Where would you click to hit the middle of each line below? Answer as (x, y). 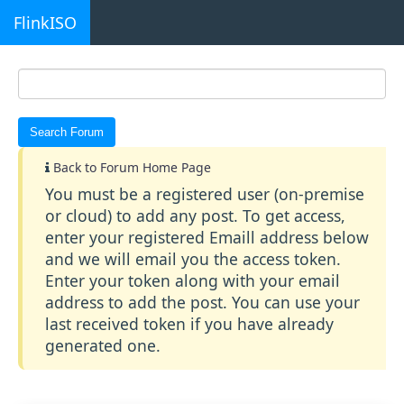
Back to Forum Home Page (132, 167)
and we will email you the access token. (193, 259)
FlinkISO (45, 23)
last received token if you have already (189, 324)
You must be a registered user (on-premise (205, 194)
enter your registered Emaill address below (207, 237)
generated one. (103, 345)
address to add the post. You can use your (202, 302)
